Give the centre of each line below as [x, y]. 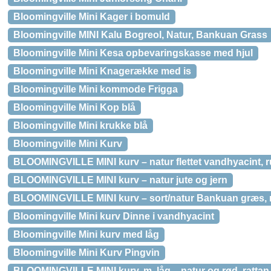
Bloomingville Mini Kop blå [74, 107]
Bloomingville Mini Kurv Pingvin [87, 253]
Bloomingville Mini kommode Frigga [96, 89]
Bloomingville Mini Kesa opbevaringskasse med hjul [133, 53]
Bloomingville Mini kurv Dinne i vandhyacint [114, 216]
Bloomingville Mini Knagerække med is [102, 71]
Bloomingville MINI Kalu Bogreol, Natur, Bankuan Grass [140, 35]
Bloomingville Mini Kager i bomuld [92, 17]
